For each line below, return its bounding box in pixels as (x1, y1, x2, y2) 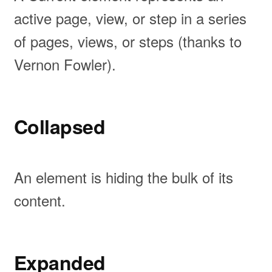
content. (13, 189, 66, 211)
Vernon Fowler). (13, 53, 116, 75)
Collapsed (13, 112, 106, 141)
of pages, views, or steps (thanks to (13, 30, 242, 52)
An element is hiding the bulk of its (13, 166, 233, 188)
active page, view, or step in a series (13, 7, 246, 29)
